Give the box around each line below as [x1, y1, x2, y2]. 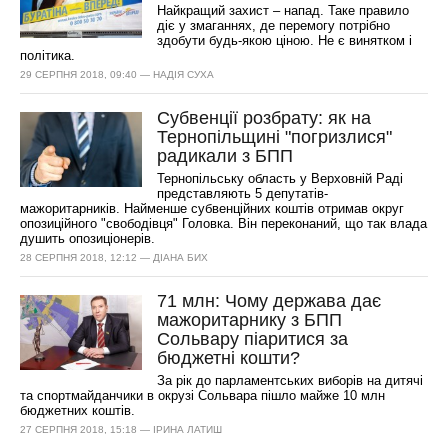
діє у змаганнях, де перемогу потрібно [157, 18, 391, 33]
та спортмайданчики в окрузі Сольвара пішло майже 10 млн [20, 388, 386, 403]
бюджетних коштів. [20, 403, 136, 418]
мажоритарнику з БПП [157, 310, 343, 330]
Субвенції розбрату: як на [157, 108, 372, 128]
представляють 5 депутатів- [157, 186, 329, 201]
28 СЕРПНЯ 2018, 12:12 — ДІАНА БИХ [20, 252, 209, 263]
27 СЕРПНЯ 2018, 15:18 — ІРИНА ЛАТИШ [20, 424, 223, 435]
